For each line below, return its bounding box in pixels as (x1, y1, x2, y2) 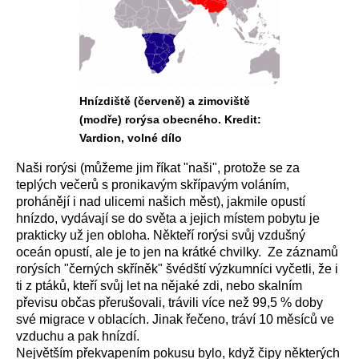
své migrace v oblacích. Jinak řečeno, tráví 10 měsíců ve (16, 313, 334, 326)
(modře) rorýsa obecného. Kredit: (79, 113, 261, 126)
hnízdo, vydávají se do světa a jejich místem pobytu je (16, 212, 320, 225)
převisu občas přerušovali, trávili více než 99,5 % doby (16, 296, 323, 309)
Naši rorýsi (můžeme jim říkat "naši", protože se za (16, 161, 300, 175)
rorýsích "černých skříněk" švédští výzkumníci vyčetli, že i (16, 262, 338, 276)
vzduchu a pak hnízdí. (16, 329, 139, 343)
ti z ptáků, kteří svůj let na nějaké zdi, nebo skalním (16, 279, 302, 292)
